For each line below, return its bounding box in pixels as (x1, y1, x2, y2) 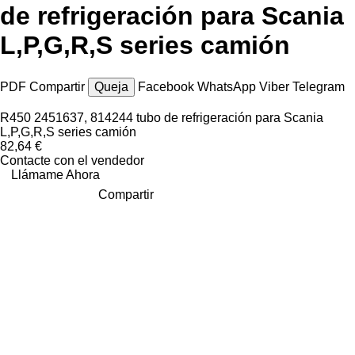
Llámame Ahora (11, 167, 100, 181)
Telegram (292, 79, 345, 94)
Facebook (138, 79, 197, 94)
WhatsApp (197, 79, 259, 94)
